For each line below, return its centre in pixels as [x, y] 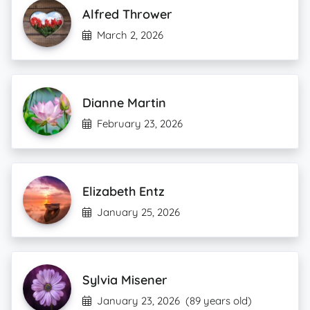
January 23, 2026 [138, 301]
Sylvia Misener [125, 280]
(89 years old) [219, 301]
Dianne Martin [124, 103]
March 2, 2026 [130, 35]
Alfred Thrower [127, 14]
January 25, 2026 [138, 212]
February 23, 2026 [140, 124]
